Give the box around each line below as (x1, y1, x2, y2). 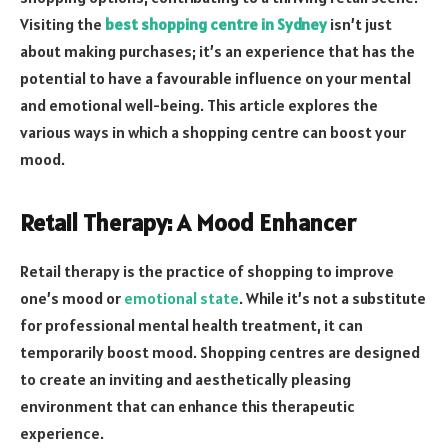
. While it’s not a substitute (239, 287, 426, 308)
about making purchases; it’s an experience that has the (20, 40, 415, 61)
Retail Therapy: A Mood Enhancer (20, 206, 356, 238)
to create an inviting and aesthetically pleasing (20, 368, 351, 389)
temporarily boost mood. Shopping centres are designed (20, 341, 420, 362)
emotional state (124, 287, 239, 308)
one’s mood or (20, 287, 124, 308)
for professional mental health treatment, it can (20, 314, 363, 335)
